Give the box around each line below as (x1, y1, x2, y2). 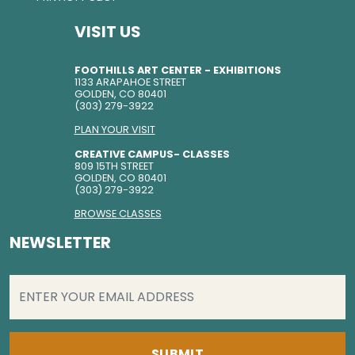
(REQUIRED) (48, 273, 125, 291)
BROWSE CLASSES (74, 207, 162, 220)
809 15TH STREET (74, 159, 154, 173)
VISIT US (74, 21, 141, 43)
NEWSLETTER (10, 231, 111, 254)
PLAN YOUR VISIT (74, 123, 155, 136)
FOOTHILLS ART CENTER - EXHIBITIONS (74, 63, 281, 77)
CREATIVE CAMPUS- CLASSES (74, 147, 230, 161)
